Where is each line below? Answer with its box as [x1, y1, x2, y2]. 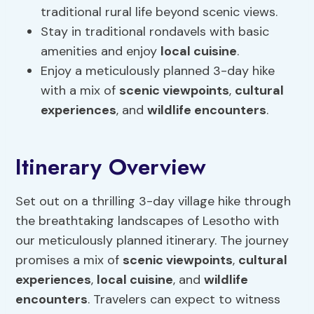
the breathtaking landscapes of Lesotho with [15, 212, 280, 230]
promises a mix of [15, 252, 123, 269]
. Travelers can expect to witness [88, 291, 281, 308]
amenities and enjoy [41, 43, 161, 60]
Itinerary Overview [15, 151, 207, 184]
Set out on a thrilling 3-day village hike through [15, 193, 292, 210]
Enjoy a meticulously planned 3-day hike [41, 62, 275, 80]
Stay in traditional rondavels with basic [41, 23, 270, 41]
